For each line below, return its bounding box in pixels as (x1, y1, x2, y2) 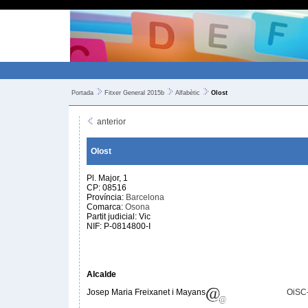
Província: (87, 192, 126, 202)
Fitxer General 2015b (104, 89, 164, 96)
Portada (71, 89, 93, 96)
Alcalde (87, 269, 116, 279)
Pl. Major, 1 (87, 173, 128, 183)
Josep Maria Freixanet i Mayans (87, 287, 206, 297)
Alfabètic (175, 89, 200, 96)
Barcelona (126, 192, 164, 202)
